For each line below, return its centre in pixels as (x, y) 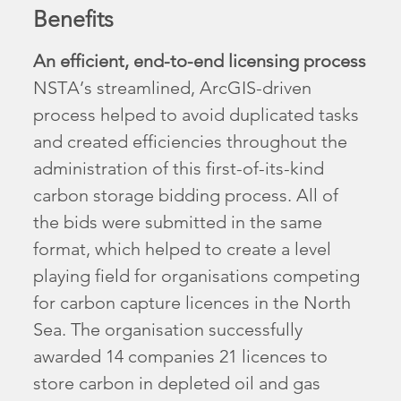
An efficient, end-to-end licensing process (200, 61)
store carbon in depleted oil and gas (177, 384)
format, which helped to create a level (183, 249)
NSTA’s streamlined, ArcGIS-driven (173, 88)
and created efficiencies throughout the (191, 142)
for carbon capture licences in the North (192, 303)
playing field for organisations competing (197, 276)
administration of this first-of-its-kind (179, 169)
